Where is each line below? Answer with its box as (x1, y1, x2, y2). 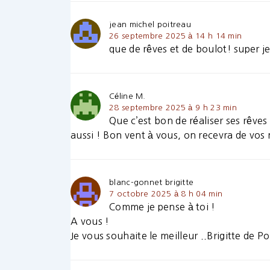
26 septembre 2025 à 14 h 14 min (109, 32, 242, 40)
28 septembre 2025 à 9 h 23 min (109, 104, 237, 112)
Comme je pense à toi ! (109, 202, 216, 212)
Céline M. (109, 92, 146, 101)
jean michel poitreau (109, 20, 191, 29)
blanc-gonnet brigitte (109, 178, 194, 187)
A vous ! (71, 216, 110, 227)
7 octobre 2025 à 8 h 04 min (109, 190, 223, 198)
